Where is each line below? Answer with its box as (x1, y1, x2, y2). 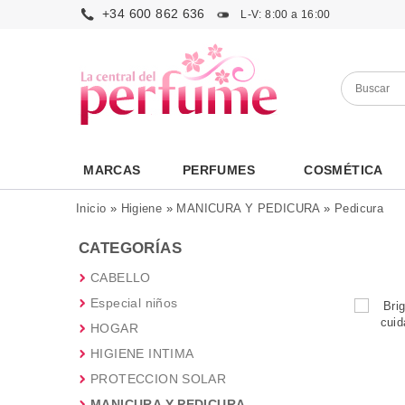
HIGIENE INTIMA (90, 346, 194, 361)
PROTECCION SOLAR (90, 372, 227, 386)
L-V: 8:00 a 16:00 (237, 8, 331, 21)
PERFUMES (182, 163, 256, 177)
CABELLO (90, 270, 151, 285)
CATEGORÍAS (79, 240, 182, 257)
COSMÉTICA (304, 163, 383, 177)
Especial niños (90, 296, 178, 310)
